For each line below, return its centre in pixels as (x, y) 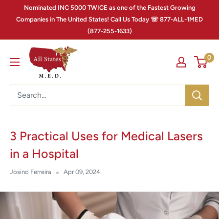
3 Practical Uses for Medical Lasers (106, 136)
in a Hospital (44, 154)
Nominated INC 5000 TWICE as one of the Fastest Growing (109, 8)
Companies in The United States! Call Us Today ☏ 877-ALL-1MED (109, 19)
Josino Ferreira (31, 172)
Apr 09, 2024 (82, 172)
